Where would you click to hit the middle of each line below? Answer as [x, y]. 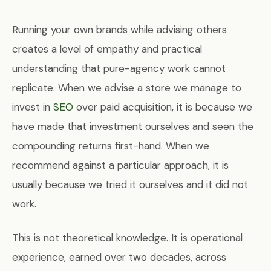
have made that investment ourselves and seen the [133, 127]
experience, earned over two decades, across [119, 257]
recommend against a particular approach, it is [120, 165]
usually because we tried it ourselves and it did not [130, 185]
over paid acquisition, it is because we [163, 107]
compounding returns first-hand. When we [111, 146]
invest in [33, 107]
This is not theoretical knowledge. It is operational [127, 238]
